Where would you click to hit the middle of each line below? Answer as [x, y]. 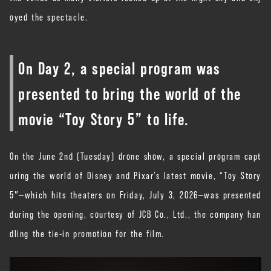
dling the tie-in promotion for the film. [87, 233]
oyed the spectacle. [49, 16]
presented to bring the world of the [130, 93]
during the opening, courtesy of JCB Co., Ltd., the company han [135, 213]
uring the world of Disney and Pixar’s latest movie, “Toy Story [135, 175]
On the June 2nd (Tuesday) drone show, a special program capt [135, 155]
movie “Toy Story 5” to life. [104, 118]
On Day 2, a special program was [119, 67]
